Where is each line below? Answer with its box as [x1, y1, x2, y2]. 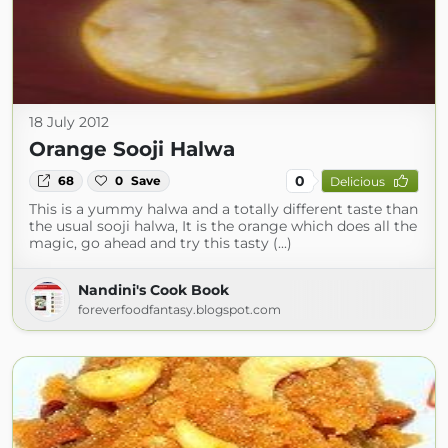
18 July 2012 [29, 113, 109, 131]
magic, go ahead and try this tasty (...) [29, 234, 292, 252]
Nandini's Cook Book [78, 281, 229, 299]
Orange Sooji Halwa [29, 137, 235, 161]
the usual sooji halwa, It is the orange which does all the [29, 217, 417, 235]
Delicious [329, 173, 385, 189]
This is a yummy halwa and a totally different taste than [29, 200, 418, 218]
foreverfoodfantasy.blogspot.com [78, 302, 281, 317]
